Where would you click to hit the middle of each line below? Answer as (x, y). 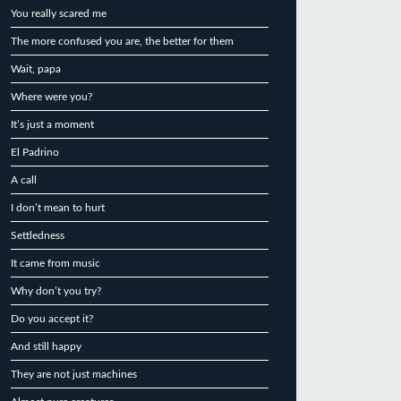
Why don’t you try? (56, 291)
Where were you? (51, 97)
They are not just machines (74, 374)
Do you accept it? (52, 319)
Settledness (38, 235)
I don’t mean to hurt (58, 208)
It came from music (55, 263)
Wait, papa (36, 69)
